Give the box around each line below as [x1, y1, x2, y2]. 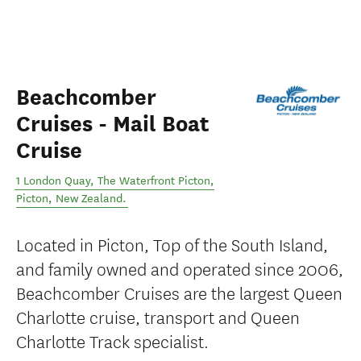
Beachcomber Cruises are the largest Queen [16, 280, 342, 305]
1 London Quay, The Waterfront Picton [16, 174, 210, 188]
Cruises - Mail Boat [16, 110, 210, 138]
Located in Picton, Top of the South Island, [16, 231, 328, 256]
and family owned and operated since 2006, [16, 255, 343, 280]
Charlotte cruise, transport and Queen [16, 304, 300, 329]
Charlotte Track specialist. [16, 328, 209, 353]
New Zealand [56, 192, 122, 205]
